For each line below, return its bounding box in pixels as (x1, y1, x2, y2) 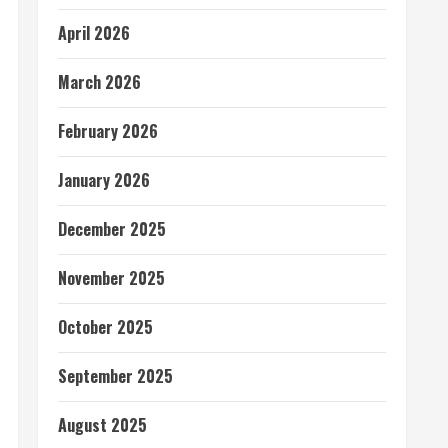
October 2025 (58, 315, 153, 339)
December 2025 (58, 217, 166, 241)
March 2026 (58, 70, 141, 94)
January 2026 (58, 168, 150, 192)
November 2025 (58, 266, 165, 290)
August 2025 (58, 413, 147, 437)
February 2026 (58, 119, 158, 143)
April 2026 (58, 21, 130, 45)
